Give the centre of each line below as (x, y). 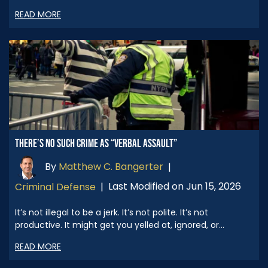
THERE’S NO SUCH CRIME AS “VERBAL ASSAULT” (96, 144)
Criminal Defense (55, 187)
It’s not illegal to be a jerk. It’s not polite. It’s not (112, 212)
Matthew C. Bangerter (111, 167)
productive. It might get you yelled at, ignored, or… (120, 225)
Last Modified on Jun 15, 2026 (175, 187)
